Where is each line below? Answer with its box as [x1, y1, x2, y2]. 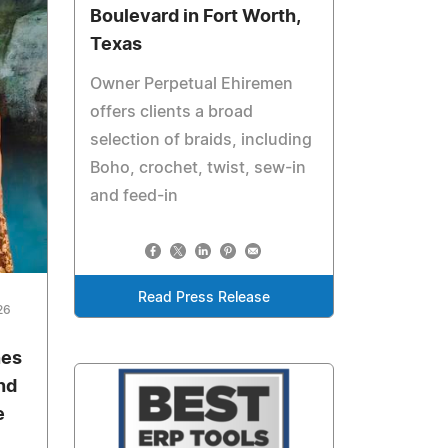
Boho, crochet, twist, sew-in [90, 160, 307, 177]
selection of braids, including [90, 132, 313, 149]
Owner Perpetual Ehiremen [90, 76, 294, 93]
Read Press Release [138, 291, 271, 306]
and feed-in [90, 188, 179, 205]
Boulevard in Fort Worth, [90, 8, 301, 27]
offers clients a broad [90, 104, 254, 121]
